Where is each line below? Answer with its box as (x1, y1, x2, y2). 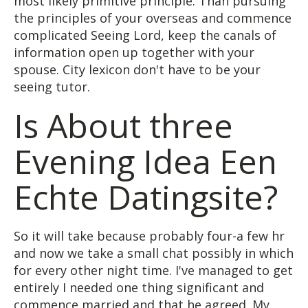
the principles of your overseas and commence (14, 9, 291, 26)
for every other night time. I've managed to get (14, 261, 293, 278)
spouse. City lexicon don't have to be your (14, 60, 261, 78)
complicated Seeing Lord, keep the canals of (14, 26, 276, 43)
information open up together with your (14, 43, 254, 60)
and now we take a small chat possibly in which (14, 244, 294, 261)
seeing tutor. (14, 78, 90, 95)
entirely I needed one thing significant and (14, 278, 264, 296)
